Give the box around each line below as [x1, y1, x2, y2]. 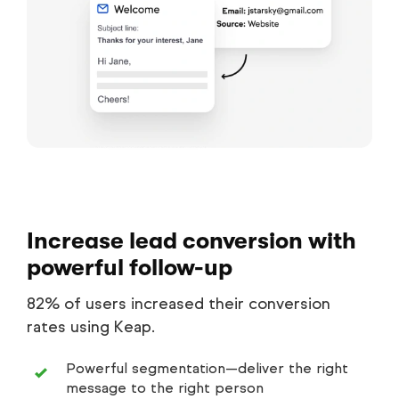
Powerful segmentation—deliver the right [66, 359, 348, 377]
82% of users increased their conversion [27, 293, 330, 313]
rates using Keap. [27, 316, 155, 337]
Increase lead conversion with [27, 227, 356, 254]
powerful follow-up [27, 254, 232, 281]
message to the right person [66, 379, 264, 396]
